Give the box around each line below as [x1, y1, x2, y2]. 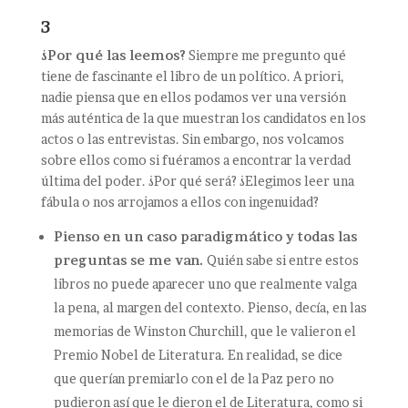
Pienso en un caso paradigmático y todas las [53, 228, 357, 244]
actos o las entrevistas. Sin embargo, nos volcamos [40, 130, 344, 147]
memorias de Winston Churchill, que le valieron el [53, 322, 356, 339]
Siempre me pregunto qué [185, 46, 346, 63]
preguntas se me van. [53, 251, 207, 268]
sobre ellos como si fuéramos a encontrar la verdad [40, 151, 351, 168]
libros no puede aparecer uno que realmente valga [53, 275, 357, 291]
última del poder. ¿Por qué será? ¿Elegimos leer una [40, 172, 354, 189]
